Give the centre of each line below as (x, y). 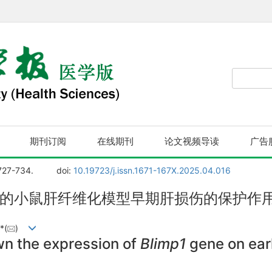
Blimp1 (163, 243)
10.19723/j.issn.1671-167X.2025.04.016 (152, 170)
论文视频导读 (192, 141)
